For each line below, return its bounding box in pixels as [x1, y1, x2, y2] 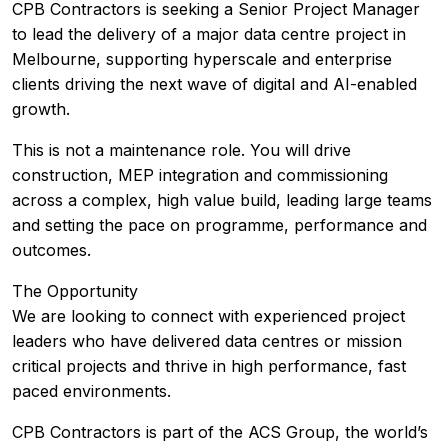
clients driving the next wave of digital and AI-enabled [12, 74, 417, 94]
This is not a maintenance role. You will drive [12, 140, 351, 160]
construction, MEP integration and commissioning [12, 165, 388, 185]
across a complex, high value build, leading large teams [12, 190, 432, 210]
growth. [12, 99, 70, 119]
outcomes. [12, 240, 91, 260]
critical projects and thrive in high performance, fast [12, 356, 406, 376]
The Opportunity [12, 281, 138, 301]
